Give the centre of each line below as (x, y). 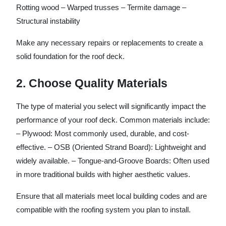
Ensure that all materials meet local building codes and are (111, 196)
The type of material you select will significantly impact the (111, 106)
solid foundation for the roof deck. (70, 56)
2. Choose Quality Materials (92, 83)
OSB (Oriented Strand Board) (102, 147)
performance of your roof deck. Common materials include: (113, 120)
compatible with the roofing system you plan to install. (103, 209)
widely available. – (47, 160)
